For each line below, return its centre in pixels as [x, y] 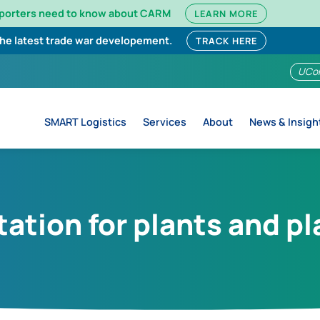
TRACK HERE [226, 41]
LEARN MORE [226, 14]
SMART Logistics [85, 122]
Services [164, 122]
